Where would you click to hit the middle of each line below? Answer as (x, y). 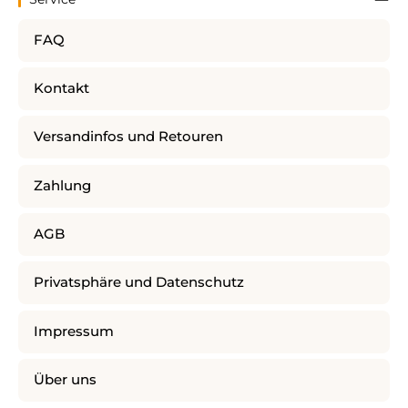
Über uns (65, 380)
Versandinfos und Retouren (128, 137)
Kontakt (61, 88)
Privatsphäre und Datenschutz (139, 283)
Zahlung (62, 185)
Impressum (74, 331)
